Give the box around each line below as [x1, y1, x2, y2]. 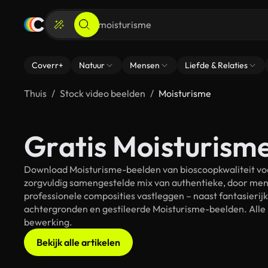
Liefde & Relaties [185, 60, 248, 71]
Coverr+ [32, 60, 63, 71]
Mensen [130, 60, 160, 71]
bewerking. [24, 216, 72, 228]
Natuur [79, 60, 105, 71]
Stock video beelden [60, 87, 145, 99]
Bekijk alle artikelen [36, 236, 120, 248]
